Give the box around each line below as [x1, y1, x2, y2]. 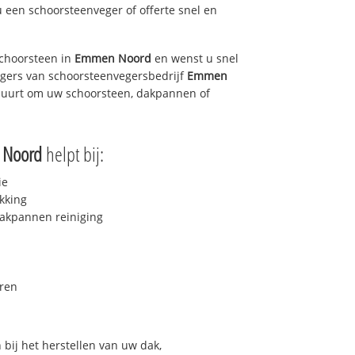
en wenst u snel [151, 50, 239, 66]
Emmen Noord [74, 50, 151, 66]
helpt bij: [42, 140, 104, 168]
